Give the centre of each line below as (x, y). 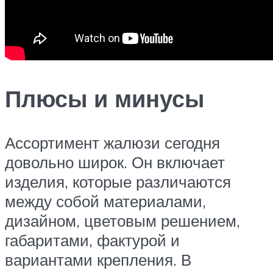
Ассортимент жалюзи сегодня (112, 142)
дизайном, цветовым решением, (122, 220)
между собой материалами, (105, 201)
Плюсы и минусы (105, 98)
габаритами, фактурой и (92, 240)
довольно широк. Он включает (115, 162)
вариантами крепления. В (98, 259)
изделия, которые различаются (118, 181)
